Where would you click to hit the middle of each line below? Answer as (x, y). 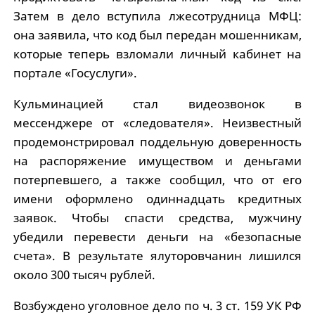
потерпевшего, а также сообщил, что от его (157, 179)
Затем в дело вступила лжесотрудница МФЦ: (157, 15)
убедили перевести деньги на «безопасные (157, 236)
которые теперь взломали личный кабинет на (157, 53)
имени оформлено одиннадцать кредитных (157, 198)
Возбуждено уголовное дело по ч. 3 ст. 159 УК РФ (157, 305)
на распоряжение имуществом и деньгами (157, 160)
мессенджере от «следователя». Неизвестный (157, 122)
